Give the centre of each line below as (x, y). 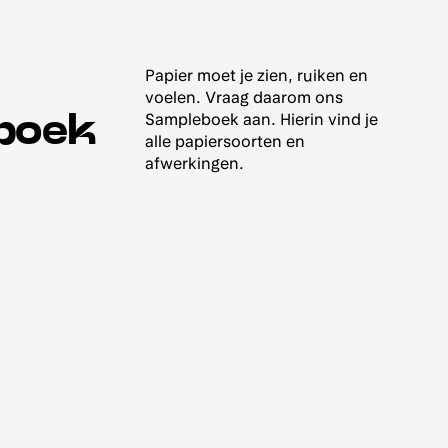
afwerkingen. (195, 164)
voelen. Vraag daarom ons (244, 98)
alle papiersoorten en (225, 142)
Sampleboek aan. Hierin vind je (262, 120)
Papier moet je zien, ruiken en (257, 76)
